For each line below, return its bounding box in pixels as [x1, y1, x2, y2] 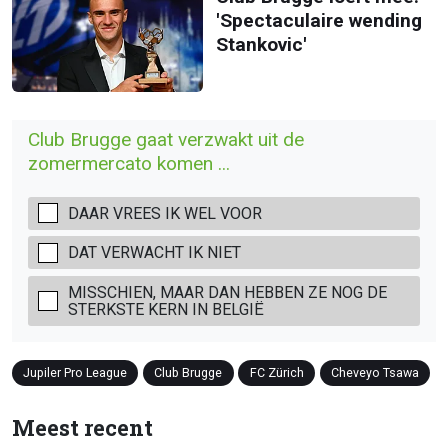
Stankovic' [215, 32, 307, 56]
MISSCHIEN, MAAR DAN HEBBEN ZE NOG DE [68, 282, 387, 302]
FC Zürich [249, 364, 304, 380]
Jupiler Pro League [23, 364, 128, 380]
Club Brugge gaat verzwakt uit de [28, 128, 304, 151]
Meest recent [12, 413, 153, 443]
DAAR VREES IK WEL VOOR [68, 203, 262, 223]
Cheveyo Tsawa [330, 364, 419, 380]
